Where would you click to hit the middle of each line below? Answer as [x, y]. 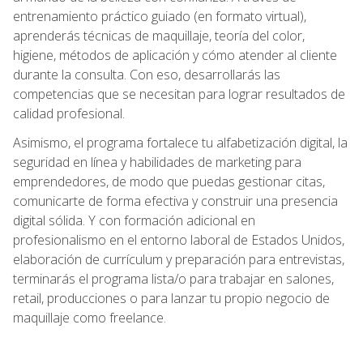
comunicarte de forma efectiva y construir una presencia [175, 201]
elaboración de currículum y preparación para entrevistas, [179, 259]
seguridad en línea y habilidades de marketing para [157, 162]
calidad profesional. [69, 113]
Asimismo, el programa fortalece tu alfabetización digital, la [180, 142]
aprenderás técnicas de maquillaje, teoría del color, [159, 35]
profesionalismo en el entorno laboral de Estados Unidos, [179, 239]
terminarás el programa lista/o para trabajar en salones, [173, 278]
